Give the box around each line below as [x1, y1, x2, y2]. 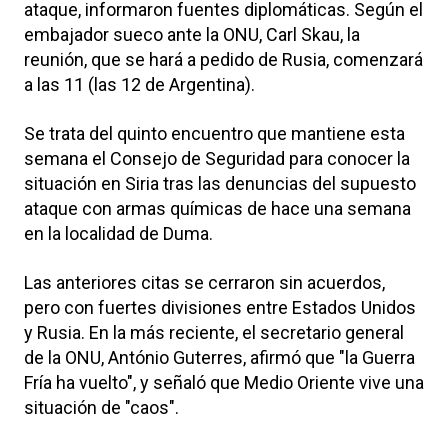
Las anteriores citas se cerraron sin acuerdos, [24, 271, 385, 293]
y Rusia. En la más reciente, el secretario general [24, 321, 404, 343]
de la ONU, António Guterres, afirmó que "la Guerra [24, 346, 415, 368]
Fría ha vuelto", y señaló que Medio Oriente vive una [24, 371, 424, 393]
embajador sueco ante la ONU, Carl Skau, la [24, 23, 360, 45]
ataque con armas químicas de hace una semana [24, 197, 411, 219]
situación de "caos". [24, 396, 179, 418]
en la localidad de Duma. [24, 222, 213, 244]
